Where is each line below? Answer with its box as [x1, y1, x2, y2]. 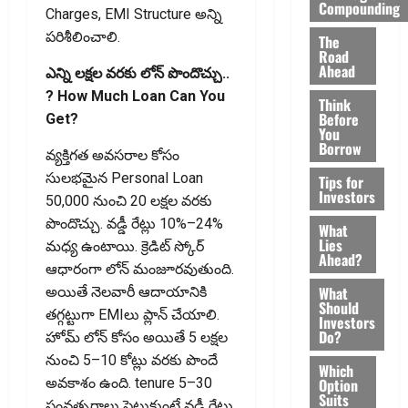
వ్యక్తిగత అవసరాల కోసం [46, 146, 179, 164]
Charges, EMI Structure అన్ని [46, 5, 222, 23]
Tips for [318, 170, 363, 193]
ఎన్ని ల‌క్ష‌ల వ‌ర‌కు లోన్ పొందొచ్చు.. [46, 64, 229, 82]
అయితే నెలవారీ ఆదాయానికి [46, 282, 207, 301]
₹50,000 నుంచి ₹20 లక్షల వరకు [46, 191, 212, 209]
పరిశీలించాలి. [46, 27, 120, 46]
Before [318, 107, 359, 130]
